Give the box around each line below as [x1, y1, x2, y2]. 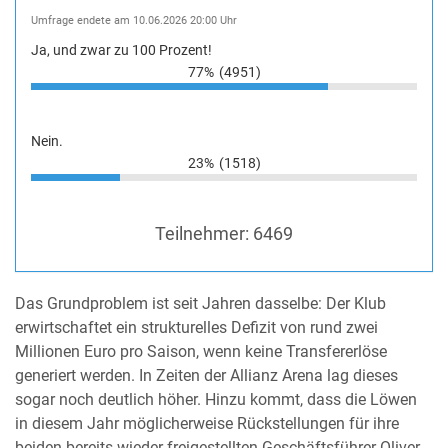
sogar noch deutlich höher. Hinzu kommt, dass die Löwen [15, 391, 417, 410]
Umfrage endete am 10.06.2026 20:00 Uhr [31, 14, 237, 28]
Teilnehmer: [155, 223, 253, 245]
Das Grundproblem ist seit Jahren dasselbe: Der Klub [15, 295, 386, 314]
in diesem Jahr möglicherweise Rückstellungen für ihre [15, 415, 399, 434]
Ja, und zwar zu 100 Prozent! [31, 42, 212, 59]
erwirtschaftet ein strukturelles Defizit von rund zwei [15, 319, 378, 338]
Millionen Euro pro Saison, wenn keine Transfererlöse [15, 343, 387, 362]
